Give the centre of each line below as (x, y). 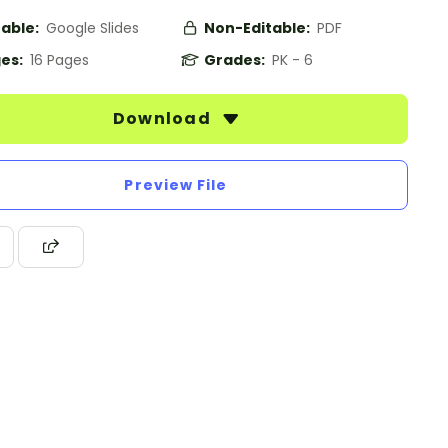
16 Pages (59, 60)
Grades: (236, 60)
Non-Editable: (258, 28)
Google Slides (92, 28)
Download (164, 118)
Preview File (176, 185)
